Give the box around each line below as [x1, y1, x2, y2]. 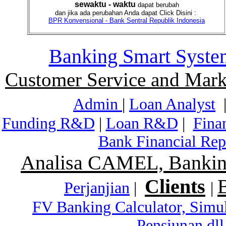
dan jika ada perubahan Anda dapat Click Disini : [55, 9, 198, 17]
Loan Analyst [129, 95, 215, 113]
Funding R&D [2, 115, 95, 132]
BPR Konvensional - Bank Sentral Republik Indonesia [48, 17, 205, 24]
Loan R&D [105, 115, 178, 132]
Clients [145, 175, 205, 198]
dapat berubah [135, 1, 179, 9]
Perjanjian [64, 179, 130, 197]
